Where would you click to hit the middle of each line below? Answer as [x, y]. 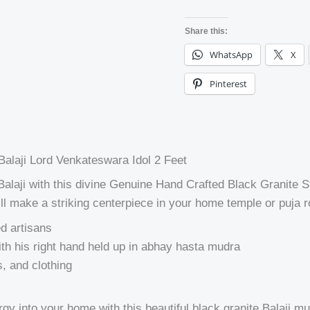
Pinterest [229, 84]
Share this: [207, 31]
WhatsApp [231, 55]
